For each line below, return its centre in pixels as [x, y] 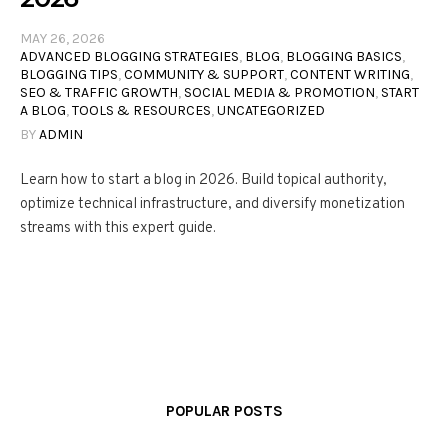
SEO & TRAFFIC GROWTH [99, 93]
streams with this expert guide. [118, 229]
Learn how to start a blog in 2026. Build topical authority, [203, 181]
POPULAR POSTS [224, 411]
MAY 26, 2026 [62, 39]
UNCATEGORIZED [271, 111]
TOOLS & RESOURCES [141, 111]
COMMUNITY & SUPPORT [204, 75]
